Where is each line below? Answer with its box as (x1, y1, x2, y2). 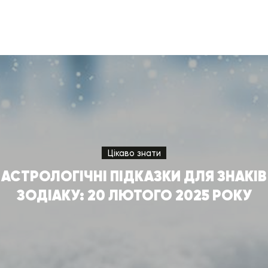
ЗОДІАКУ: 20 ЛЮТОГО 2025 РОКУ (16, 186, 252, 205)
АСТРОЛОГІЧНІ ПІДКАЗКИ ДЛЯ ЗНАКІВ (1, 167, 267, 186)
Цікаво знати (107, 147, 161, 159)
